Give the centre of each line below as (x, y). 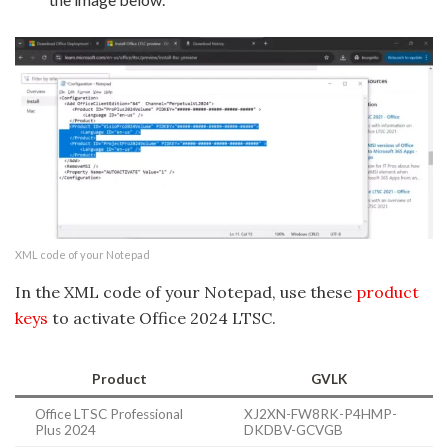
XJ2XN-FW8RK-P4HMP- (320, 413)
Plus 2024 (65, 429)
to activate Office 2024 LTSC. (162, 317)
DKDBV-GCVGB (293, 429)
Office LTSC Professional (109, 413)
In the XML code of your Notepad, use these (185, 291)
